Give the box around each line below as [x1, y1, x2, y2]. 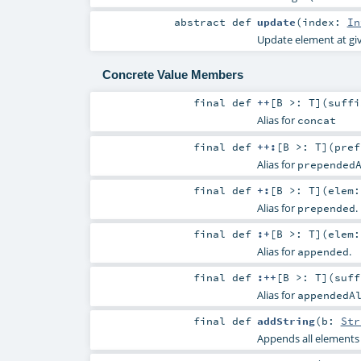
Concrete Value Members [102, 67, 243, 81]
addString [256, 314, 315, 327]
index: [301, 15, 347, 29]
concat [297, 114, 336, 127]
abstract [174, 15, 233, 29]
